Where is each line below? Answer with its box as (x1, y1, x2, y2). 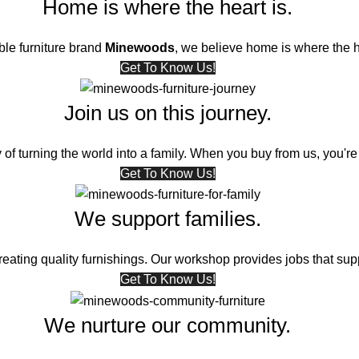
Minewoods (105, 40, 175, 54)
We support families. (74, 207, 261, 232)
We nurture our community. (44, 313, 292, 337)
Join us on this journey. (63, 101, 272, 126)
